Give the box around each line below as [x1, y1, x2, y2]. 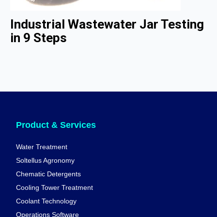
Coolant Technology [15, 197, 77, 205]
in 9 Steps [10, 31, 67, 46]
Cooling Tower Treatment [15, 184, 93, 192]
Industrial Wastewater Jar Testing [10, 17, 204, 32]
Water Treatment [15, 143, 67, 151]
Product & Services [15, 120, 96, 130]
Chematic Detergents [15, 170, 81, 178]
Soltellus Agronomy [15, 156, 75, 165]
